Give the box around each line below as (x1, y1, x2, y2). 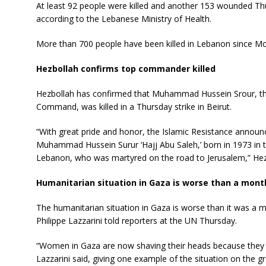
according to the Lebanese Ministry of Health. (36, 13, 211, 24)
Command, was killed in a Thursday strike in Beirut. (36, 101, 232, 112)
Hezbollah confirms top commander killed (36, 63, 216, 74)
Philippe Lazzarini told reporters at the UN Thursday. (36, 215, 237, 226)
